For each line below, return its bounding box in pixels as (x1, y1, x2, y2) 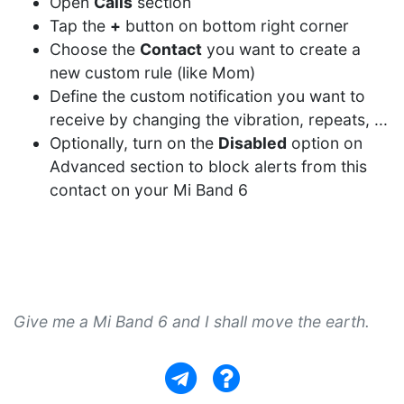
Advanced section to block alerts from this (50, 157, 367, 176)
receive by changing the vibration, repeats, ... (50, 110, 388, 129)
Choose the (50, 40, 140, 59)
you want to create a (202, 40, 361, 59)
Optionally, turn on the (50, 133, 218, 152)
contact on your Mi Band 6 (50, 180, 248, 199)
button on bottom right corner (121, 16, 349, 35)
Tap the (50, 16, 110, 35)
